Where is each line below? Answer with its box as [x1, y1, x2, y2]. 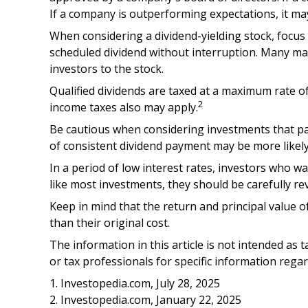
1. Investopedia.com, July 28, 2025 [49, 276, 220, 291]
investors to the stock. [49, 61, 164, 76]
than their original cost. [49, 215, 170, 230]
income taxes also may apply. [49, 100, 198, 115]
